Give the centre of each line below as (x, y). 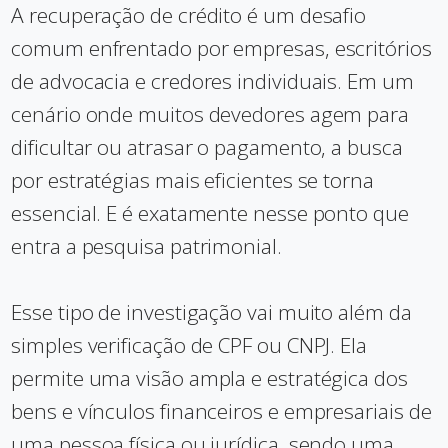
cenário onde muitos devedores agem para (210, 114)
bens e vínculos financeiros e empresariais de (221, 411)
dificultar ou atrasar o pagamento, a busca (207, 147)
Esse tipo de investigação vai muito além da (211, 312)
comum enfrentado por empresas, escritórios (221, 48)
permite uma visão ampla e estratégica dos (209, 378)
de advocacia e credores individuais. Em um (212, 81)
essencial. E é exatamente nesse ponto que (210, 213)
